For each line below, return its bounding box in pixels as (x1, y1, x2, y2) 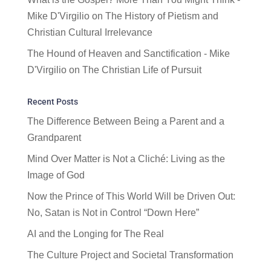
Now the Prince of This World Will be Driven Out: (27, 191, 235, 202)
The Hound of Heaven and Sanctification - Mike (27, 48, 230, 59)
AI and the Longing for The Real (27, 229, 164, 240)
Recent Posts (27, 97, 78, 107)
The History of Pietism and (105, 11, 218, 22)
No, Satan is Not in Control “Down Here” (27, 207, 199, 218)
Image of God (27, 170, 85, 181)
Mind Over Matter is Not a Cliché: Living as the (27, 154, 225, 165)
